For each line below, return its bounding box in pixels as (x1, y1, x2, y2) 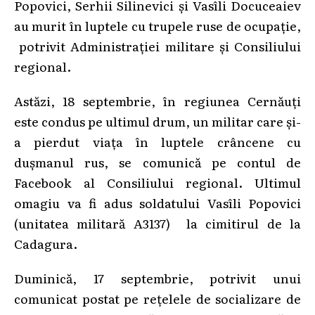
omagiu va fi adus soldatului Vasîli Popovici (14, 193, 301, 212)
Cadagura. (14, 233, 77, 252)
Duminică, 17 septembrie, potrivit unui (14, 268, 301, 287)
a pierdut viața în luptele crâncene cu (14, 131, 301, 150)
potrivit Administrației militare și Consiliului (14, 36, 301, 55)
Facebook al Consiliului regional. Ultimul (14, 172, 301, 191)
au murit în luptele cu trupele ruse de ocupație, (14, 15, 301, 34)
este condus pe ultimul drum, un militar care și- (14, 111, 301, 130)
